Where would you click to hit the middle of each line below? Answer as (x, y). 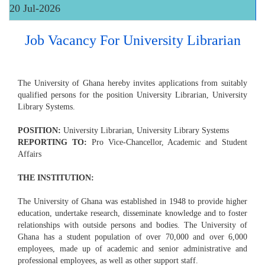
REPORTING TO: (52, 143)
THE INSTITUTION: (56, 178)
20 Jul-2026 (35, 9)
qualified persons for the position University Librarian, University (132, 95)
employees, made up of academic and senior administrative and (132, 249)
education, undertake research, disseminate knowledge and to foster (132, 214)
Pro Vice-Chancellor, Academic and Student (167, 143)
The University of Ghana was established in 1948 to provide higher (132, 202)
